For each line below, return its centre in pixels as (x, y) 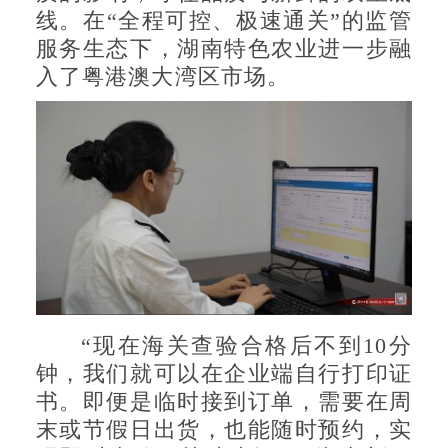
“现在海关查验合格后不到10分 (246, 346)
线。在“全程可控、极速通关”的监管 (224, 21)
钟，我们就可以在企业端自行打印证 (224, 374)
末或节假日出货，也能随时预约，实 (224, 430)
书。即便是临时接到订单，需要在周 (224, 402)
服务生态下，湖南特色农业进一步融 (224, 49)
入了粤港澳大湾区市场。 (163, 77)
